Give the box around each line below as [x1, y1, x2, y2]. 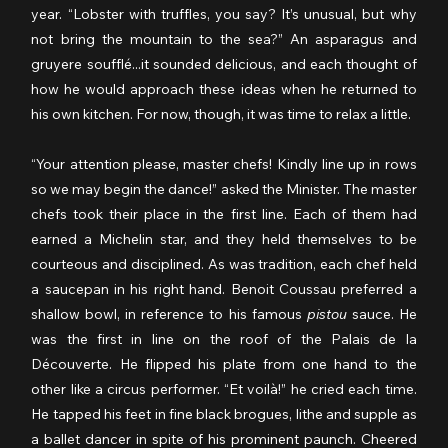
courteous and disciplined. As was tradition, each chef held [31, 254, 417, 273]
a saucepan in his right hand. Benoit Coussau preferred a [31, 279, 417, 298]
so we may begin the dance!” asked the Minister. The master [31, 179, 417, 198]
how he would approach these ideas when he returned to [31, 79, 417, 98]
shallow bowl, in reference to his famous [31, 304, 307, 323]
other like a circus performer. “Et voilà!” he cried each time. [31, 379, 417, 398]
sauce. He [346, 304, 417, 323]
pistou [306, 304, 347, 323]
